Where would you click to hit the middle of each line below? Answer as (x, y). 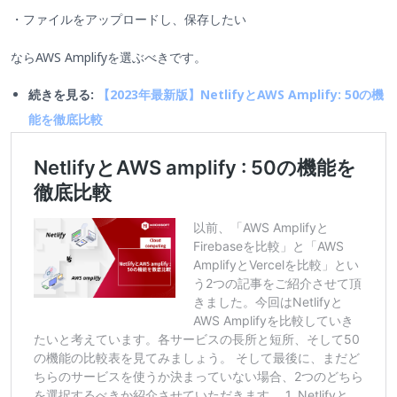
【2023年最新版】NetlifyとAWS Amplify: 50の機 (241, 94)
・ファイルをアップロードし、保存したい (128, 19)
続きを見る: (63, 94)
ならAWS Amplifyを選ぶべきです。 (109, 57)
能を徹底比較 (66, 119)
